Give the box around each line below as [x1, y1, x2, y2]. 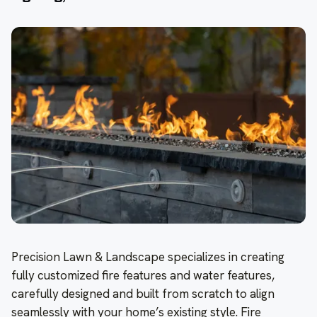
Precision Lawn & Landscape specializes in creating [11, 248, 284, 265]
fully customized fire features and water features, [11, 267, 275, 283]
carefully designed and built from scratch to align [11, 285, 275, 301]
